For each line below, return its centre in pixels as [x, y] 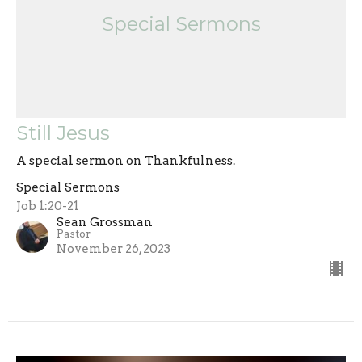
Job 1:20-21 [48, 206]
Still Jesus [63, 133]
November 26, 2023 [114, 248]
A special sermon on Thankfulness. [126, 160]
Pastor [74, 234]
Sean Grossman [105, 222]
